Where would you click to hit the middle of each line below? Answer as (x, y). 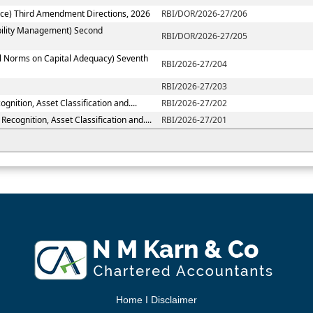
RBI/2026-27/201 (195, 120)
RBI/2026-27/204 (195, 64)
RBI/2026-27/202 (195, 103)
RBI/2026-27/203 (195, 87)
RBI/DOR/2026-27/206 (205, 14)
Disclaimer (174, 300)
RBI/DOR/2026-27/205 (205, 36)
